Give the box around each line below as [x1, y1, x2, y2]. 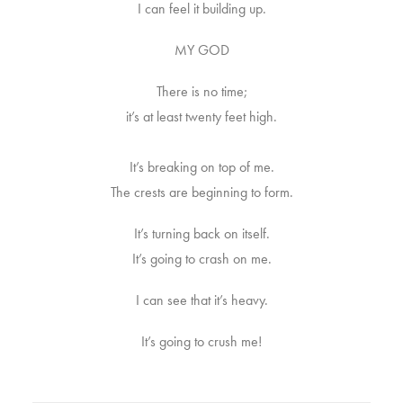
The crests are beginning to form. [110, 183, 293, 201]
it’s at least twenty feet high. [126, 107, 277, 126]
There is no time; [156, 82, 247, 101]
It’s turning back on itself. [133, 224, 270, 243]
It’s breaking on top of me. [129, 157, 274, 176]
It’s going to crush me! [141, 332, 262, 351]
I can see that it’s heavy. [135, 291, 268, 309]
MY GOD [174, 40, 229, 59]
